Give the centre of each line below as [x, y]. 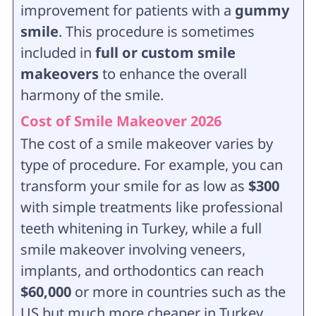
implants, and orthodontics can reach [142, 271]
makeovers [59, 74]
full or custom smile [165, 53]
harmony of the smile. [92, 95]
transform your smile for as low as [132, 186]
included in [57, 53]
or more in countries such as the [178, 292]
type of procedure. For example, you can [151, 165]
